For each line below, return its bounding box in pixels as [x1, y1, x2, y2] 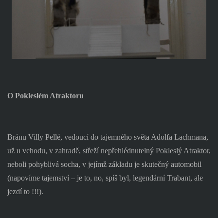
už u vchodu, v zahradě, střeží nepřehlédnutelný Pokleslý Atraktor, [7, 146, 211, 155]
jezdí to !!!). [7, 187, 43, 196]
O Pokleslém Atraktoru [7, 91, 84, 100]
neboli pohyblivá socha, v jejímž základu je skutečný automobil [7, 160, 201, 168]
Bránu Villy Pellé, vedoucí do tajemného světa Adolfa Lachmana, [7, 132, 208, 141]
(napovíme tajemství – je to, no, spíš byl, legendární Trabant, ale [7, 173, 203, 182]
